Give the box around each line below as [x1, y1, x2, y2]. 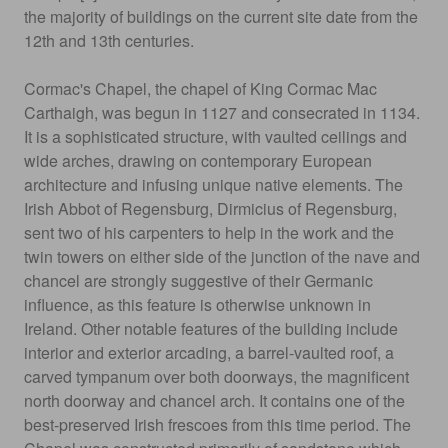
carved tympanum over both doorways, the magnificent [24, 365, 409, 388]
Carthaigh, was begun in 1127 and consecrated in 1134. [24, 101, 420, 124]
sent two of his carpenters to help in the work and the [24, 221, 394, 244]
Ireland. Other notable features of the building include [24, 317, 398, 340]
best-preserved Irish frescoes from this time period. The [24, 413, 411, 436]
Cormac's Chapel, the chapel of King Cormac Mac [24, 77, 377, 100]
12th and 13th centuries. [24, 29, 194, 52]
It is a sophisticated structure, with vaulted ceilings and [24, 125, 407, 148]
